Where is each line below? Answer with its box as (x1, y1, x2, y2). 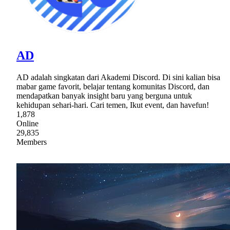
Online (16, 119, 39, 128)
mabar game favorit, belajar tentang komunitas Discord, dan (16, 82, 209, 91)
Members (16, 137, 47, 146)
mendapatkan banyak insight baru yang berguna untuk (16, 91, 192, 100)
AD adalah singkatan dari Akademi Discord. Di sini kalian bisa (16, 72, 220, 82)
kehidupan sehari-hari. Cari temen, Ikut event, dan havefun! (16, 100, 209, 109)
